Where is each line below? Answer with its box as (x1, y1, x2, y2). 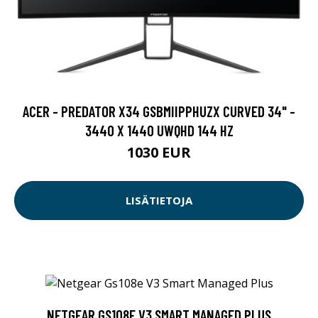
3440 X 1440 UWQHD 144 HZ (84, 121, 234, 139)
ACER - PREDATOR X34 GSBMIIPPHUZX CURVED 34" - (23, 102, 295, 120)
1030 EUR (127, 142, 191, 162)
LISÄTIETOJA (126, 193, 192, 208)
